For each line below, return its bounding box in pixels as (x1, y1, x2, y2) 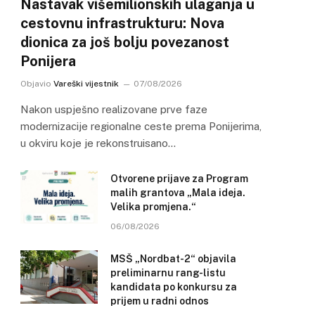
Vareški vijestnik (53, 79, 119, 89)
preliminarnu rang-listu (110, 267, 226, 279)
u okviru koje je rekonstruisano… (20, 137, 176, 150)
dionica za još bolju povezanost (20, 34, 229, 51)
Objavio (20, 79, 51, 89)
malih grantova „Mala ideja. (110, 187, 245, 199)
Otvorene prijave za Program (110, 173, 248, 185)
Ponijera (20, 53, 76, 70)
